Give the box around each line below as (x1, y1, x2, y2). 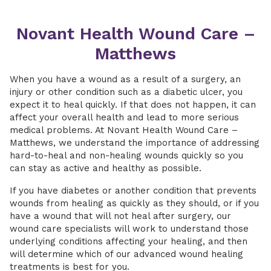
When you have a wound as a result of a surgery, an (10, 74, 241, 85)
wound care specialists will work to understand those (10, 223, 249, 234)
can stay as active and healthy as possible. (10, 163, 201, 174)
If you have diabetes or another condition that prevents (10, 185, 256, 196)
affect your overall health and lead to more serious (10, 112, 239, 123)
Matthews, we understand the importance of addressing (10, 137, 260, 148)
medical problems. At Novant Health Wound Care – (10, 125, 238, 135)
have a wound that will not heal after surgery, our (10, 211, 231, 221)
